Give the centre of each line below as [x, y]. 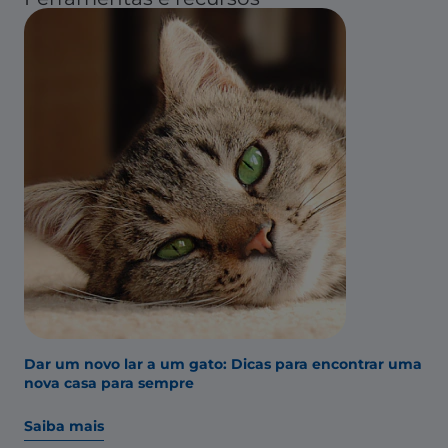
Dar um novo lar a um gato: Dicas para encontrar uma [223, 363]
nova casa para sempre [109, 382]
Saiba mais [64, 425]
